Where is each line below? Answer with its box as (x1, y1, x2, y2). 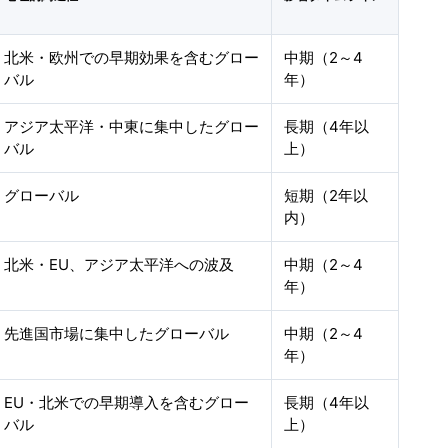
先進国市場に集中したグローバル (4, 324, 230, 343)
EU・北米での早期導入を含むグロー (4, 393, 250, 412)
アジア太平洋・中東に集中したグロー (4, 117, 260, 136)
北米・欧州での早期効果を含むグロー (4, 48, 260, 67)
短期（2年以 (284, 186, 369, 205)
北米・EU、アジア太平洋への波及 (4, 255, 235, 274)
